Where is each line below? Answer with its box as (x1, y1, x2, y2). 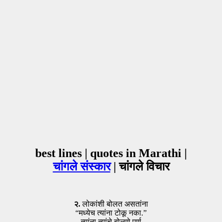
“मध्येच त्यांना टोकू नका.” (75, 209, 147, 218)
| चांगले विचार (110, 160, 169, 173)
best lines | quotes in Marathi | (35, 146, 187, 160)
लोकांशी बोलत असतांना (80, 200, 148, 209)
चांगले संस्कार (53, 160, 111, 173)
